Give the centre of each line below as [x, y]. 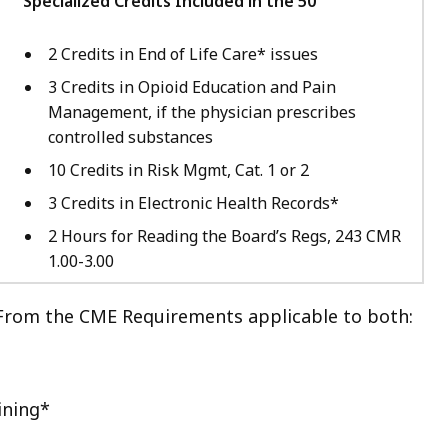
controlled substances [130, 136]
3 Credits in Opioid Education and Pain [192, 86]
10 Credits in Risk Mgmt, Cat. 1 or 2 [178, 169]
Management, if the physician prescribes [202, 111]
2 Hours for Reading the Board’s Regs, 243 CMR [224, 235]
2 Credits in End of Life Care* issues [183, 53]
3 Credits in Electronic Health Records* [193, 202]
